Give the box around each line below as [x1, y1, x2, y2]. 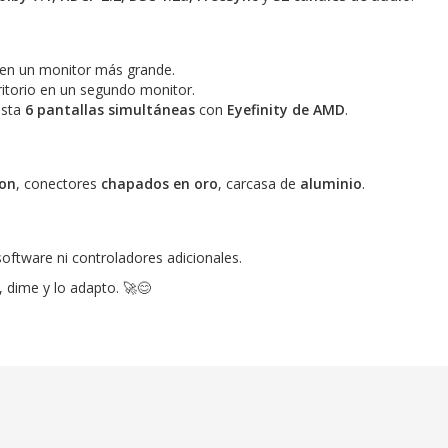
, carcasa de [217, 173, 300, 193]
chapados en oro [100, 173, 218, 193]
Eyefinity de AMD [226, 99, 345, 119]
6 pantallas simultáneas [24, 99, 195, 119]
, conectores [15, 173, 101, 193]
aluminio [299, 173, 362, 193]
